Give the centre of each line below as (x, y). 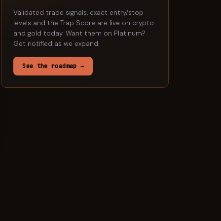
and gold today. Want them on (64, 33)
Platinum (128, 33)
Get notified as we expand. (57, 44)
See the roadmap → (53, 66)
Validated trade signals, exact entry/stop (79, 13)
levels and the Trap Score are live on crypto (84, 23)
